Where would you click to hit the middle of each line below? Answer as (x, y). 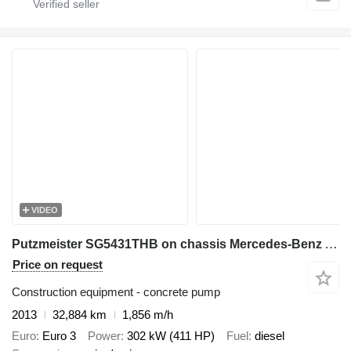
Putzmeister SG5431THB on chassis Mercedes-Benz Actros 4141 (331, 244)
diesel (270, 335)
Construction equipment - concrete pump (116, 292)
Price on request (58, 264)
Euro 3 (59, 335)
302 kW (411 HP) (171, 335)
